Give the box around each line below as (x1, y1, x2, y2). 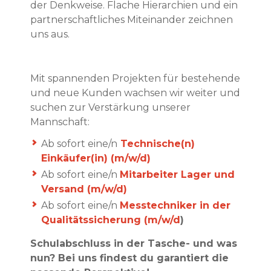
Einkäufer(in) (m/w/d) (41, 152, 151, 165)
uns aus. (30, 28, 70, 40)
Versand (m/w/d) (41, 183, 127, 195)
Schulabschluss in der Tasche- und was (30, 238, 237, 250)
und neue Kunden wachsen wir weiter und (30, 87, 240, 99)
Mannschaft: (30, 116, 90, 128)
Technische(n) (117, 138, 195, 150)
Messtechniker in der (120, 200, 230, 212)
